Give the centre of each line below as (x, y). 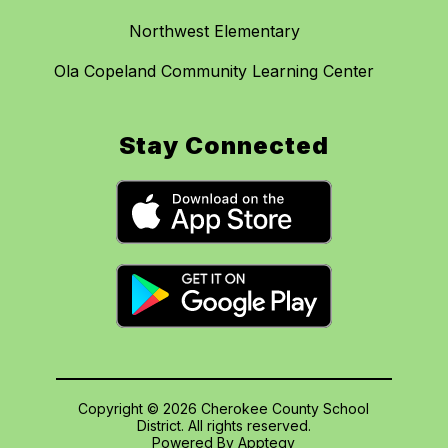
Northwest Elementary (214, 31)
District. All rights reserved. (223, 426)
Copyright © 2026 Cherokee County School (224, 409)
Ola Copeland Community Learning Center (214, 71)
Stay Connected (224, 146)
